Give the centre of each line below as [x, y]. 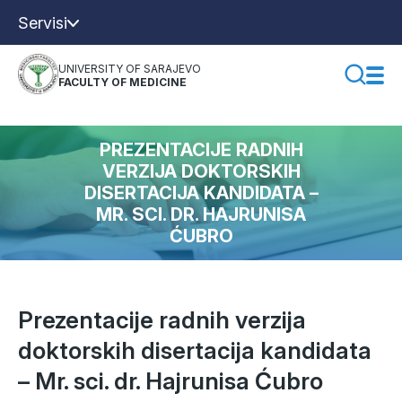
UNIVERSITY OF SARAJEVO [130, 69]
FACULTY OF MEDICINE [122, 82]
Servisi [43, 22]
